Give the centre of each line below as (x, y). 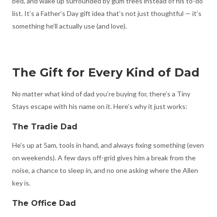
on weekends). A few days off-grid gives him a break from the (104, 157)
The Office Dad (44, 203)
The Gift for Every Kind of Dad (106, 72)
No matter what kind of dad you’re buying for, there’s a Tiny (101, 93)
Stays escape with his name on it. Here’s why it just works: (100, 106)
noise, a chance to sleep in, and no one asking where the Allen (105, 170)
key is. (21, 183)
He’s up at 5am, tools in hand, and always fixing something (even (108, 145)
